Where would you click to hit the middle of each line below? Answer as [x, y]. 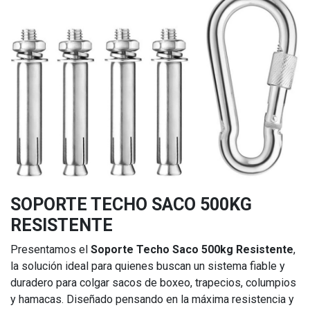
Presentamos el [51, 250]
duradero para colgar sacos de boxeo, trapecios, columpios [153, 283]
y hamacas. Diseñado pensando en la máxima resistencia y [152, 300]
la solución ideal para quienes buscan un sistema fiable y [148, 266]
